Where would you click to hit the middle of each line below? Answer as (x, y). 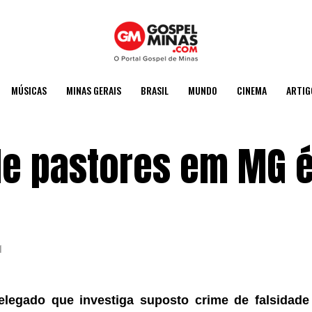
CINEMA (252, 90)
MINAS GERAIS (94, 90)
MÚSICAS (29, 90)
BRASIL (155, 90)
